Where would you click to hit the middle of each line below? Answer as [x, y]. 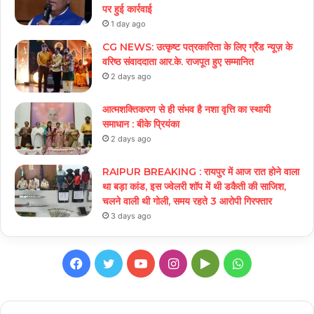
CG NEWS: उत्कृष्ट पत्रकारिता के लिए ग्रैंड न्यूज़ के [197, 47]
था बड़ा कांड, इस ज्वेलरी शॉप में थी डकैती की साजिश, [194, 187]
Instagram [208, 263]
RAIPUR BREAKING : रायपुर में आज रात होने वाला [201, 172]
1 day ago [128, 24]
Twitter [135, 263]
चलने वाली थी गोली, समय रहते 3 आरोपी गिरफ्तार [187, 202]
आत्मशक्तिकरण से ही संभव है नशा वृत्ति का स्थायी [186, 110]
